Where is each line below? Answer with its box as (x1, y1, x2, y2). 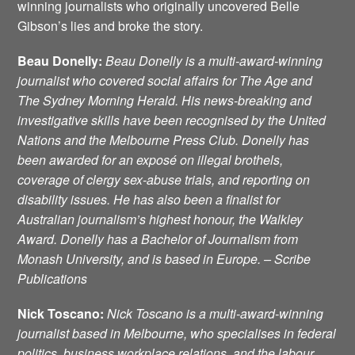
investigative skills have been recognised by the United (17, 110, 326, 129)
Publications (17, 269, 88, 288)
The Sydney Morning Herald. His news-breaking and (17, 90, 312, 109)
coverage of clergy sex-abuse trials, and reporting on (17, 170, 311, 189)
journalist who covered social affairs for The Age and (17, 71, 313, 90)
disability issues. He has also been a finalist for (17, 189, 281, 208)
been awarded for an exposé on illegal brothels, (17, 150, 284, 169)
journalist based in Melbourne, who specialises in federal (17, 324, 337, 343)
